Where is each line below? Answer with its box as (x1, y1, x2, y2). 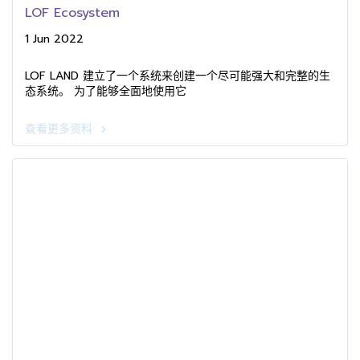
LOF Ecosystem (25, 3, 120, 22)
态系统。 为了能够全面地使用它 (25, 83, 186, 100)
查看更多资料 (25, 121, 96, 137)
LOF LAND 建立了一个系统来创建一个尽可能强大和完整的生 (25, 67, 330, 84)
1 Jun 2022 (25, 31, 84, 47)
